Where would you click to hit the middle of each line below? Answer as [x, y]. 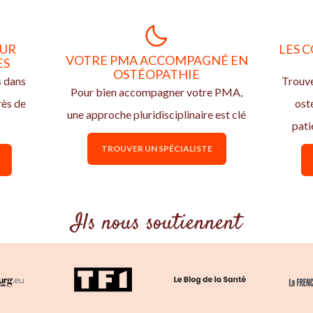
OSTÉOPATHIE [156, 74]
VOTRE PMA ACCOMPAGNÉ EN [156, 60]
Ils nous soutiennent [156, 224]
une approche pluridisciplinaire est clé [156, 114]
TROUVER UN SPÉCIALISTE [156, 148]
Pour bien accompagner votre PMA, [156, 92]
